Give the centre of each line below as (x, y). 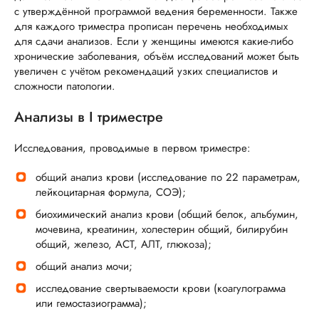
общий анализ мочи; (84, 267)
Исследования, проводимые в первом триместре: (132, 148)
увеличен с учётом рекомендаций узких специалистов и (146, 72)
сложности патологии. (65, 87)
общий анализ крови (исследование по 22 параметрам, (168, 178)
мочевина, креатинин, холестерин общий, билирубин (162, 230)
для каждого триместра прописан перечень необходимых (151, 27)
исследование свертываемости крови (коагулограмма (161, 289)
